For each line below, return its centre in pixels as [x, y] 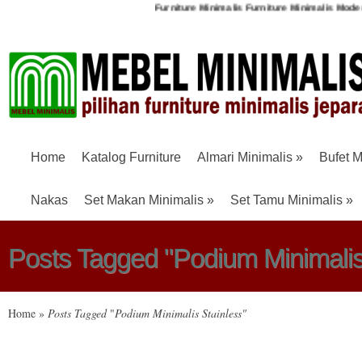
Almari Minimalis [245, 157]
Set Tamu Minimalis [286, 200]
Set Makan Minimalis [144, 200]
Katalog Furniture [131, 157]
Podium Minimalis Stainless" [181, 313]
